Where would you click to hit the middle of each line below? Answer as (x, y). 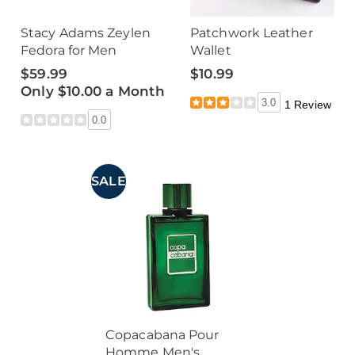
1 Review (308, 104)
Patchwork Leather (252, 33)
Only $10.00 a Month (93, 91)
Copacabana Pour (162, 335)
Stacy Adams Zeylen (86, 33)
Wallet (211, 50)
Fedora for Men (69, 50)
